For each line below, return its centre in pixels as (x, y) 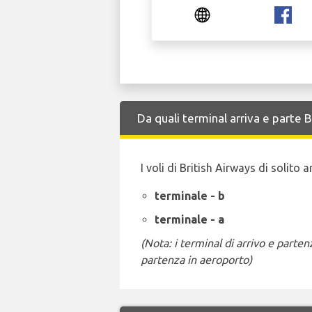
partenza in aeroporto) (196, 260)
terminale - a (189, 219)
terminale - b (190, 196)
